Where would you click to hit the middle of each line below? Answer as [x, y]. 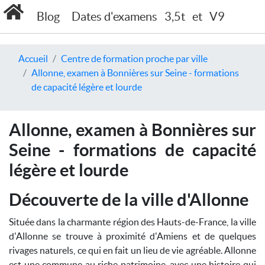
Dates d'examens [114, 17]
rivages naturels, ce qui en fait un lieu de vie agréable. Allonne [132, 250]
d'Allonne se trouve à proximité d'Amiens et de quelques [132, 236]
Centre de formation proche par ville [134, 59]
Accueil [33, 59]
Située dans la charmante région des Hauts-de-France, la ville [132, 222]
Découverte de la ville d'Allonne [129, 200]
